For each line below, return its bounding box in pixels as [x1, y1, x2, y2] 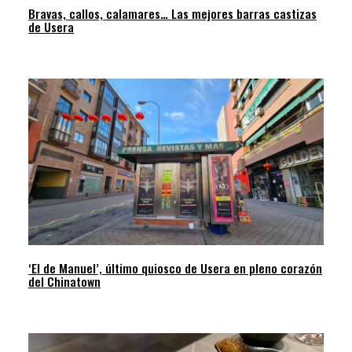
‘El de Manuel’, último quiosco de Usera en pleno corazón [28, 258, 322, 277]
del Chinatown [28, 272, 101, 290]
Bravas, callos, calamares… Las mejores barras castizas [28, 5, 317, 23]
